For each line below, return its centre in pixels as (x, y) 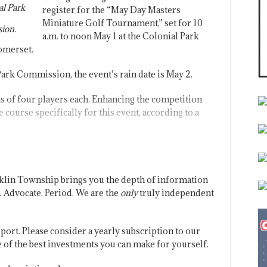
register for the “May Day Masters (111, 10)
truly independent (176, 193)
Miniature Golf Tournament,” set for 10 (122, 23)
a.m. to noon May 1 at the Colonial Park (120, 36)
